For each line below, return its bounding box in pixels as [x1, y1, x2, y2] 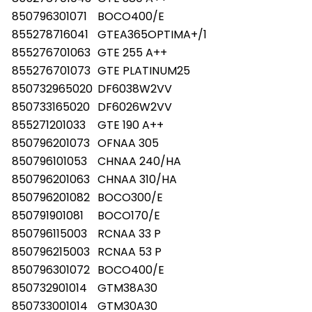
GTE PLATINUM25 [97, 62, 190, 79]
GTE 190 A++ [97, 116, 164, 133]
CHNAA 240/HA [97, 153, 181, 169]
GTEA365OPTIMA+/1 [97, 26, 207, 42]
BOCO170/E [97, 207, 160, 224]
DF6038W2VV [97, 80, 172, 97]
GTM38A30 [97, 279, 157, 296]
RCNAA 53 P [97, 243, 162, 260]
